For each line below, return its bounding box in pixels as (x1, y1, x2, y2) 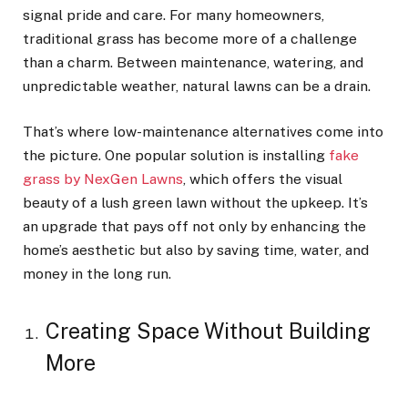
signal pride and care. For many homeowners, (23, 6, 324, 25)
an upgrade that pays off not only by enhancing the (23, 218, 366, 236)
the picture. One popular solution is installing (23, 147, 329, 165)
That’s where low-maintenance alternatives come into (23, 123, 383, 141)
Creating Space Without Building (46, 319, 371, 344)
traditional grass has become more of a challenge (23, 30, 357, 48)
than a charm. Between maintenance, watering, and (23, 54, 363, 72)
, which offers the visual (183, 170, 342, 189)
